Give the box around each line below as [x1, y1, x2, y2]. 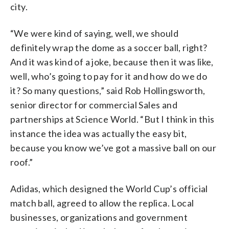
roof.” [10, 156, 33, 168]
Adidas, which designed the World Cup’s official [10, 182, 208, 194]
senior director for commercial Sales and [10, 99, 177, 110]
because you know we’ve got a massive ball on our [10, 142, 217, 153]
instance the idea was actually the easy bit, [10, 127, 187, 139]
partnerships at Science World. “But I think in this [10, 113, 215, 125]
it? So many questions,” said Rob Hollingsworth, [10, 84, 205, 96]
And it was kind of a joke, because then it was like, [10, 56, 214, 67]
